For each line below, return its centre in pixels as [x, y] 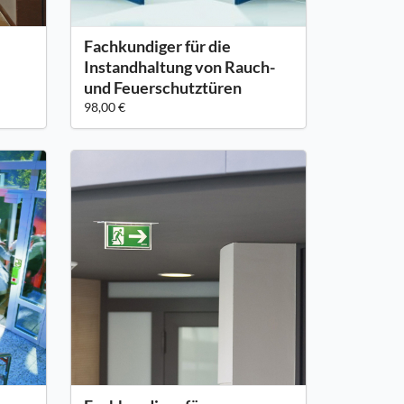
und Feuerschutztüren [162, 88]
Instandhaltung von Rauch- [179, 67]
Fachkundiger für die [157, 46]
